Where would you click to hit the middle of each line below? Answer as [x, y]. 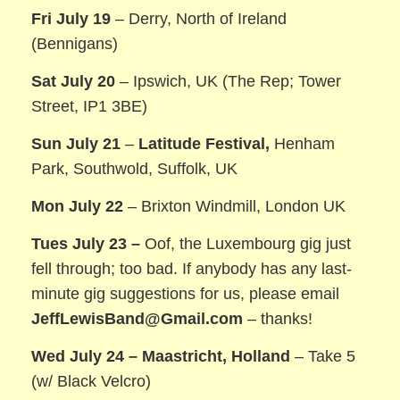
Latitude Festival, [204, 143]
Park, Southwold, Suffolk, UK [135, 168]
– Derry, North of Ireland [201, 18]
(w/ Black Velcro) [92, 382]
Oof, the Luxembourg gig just [248, 244]
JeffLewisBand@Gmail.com [140, 319]
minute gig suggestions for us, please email [186, 294]
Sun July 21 [76, 143]
